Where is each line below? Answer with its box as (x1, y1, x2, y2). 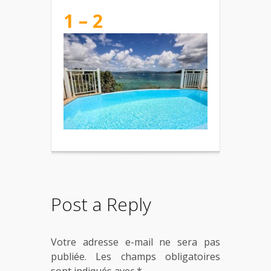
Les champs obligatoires (96, 249, 221, 263)
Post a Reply (51, 191, 151, 217)
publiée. (51, 249, 87, 263)
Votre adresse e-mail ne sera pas (51, 235, 220, 249)
